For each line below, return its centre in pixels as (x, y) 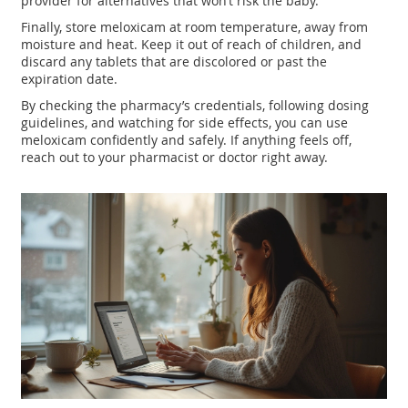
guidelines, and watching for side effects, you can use (185, 123)
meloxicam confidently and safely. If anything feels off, (187, 140)
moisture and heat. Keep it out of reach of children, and (192, 45)
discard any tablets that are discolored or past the (174, 62)
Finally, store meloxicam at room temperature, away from (195, 27)
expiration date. (70, 79)
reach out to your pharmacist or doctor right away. (175, 158)
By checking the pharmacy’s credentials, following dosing (195, 106)
